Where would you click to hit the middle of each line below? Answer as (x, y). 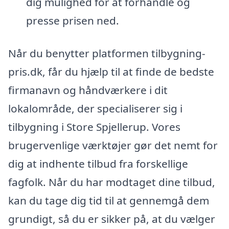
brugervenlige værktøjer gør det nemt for (113, 145)
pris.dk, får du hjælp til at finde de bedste (111, 71)
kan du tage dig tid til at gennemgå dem (109, 200)
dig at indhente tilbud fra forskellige (98, 163)
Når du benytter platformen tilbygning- (107, 53)
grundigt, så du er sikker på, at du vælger (112, 219)
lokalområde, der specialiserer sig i (95, 108)
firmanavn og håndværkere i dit (88, 90)
